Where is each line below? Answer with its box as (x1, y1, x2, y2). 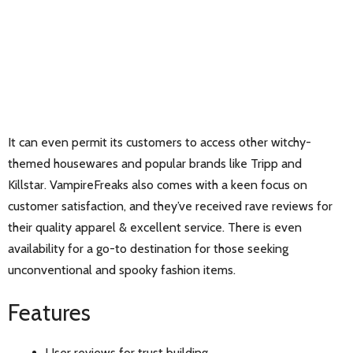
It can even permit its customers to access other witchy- (8, 134, 311, 150)
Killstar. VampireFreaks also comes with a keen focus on (8, 176, 307, 192)
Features (8, 298, 91, 326)
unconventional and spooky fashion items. (8, 262, 236, 277)
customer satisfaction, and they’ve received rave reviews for (8, 198, 333, 214)
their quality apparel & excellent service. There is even (8, 219, 302, 235)
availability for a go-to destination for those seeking (8, 240, 288, 256)
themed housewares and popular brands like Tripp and (8, 155, 302, 171)
